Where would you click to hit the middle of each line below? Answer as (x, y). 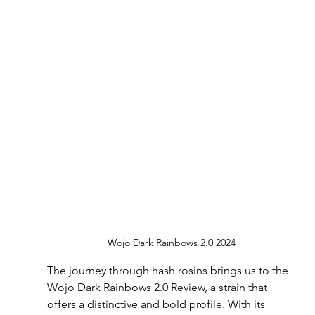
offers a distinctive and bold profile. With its (157, 304)
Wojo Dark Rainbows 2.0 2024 (171, 242)
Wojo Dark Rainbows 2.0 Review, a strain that (158, 287)
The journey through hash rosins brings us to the (169, 270)
